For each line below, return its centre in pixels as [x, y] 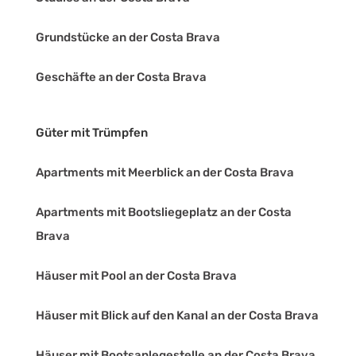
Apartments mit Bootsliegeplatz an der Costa [164, 213]
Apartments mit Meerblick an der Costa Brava [165, 173]
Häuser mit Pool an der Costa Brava [136, 276]
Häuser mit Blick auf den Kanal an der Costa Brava [177, 316]
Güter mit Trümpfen [92, 133]
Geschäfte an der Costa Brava [121, 77]
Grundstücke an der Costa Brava [128, 38]
